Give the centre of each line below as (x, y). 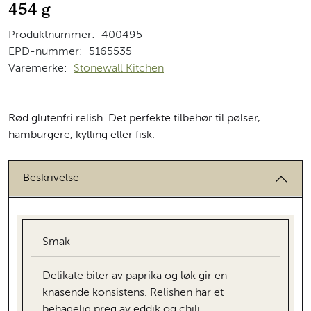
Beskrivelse (51, 179)
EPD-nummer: (45, 52)
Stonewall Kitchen (119, 68)
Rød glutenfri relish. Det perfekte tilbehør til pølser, (134, 118)
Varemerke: (38, 68)
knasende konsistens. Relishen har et (133, 293)
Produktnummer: (52, 35)
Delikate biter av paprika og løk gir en (135, 276)
